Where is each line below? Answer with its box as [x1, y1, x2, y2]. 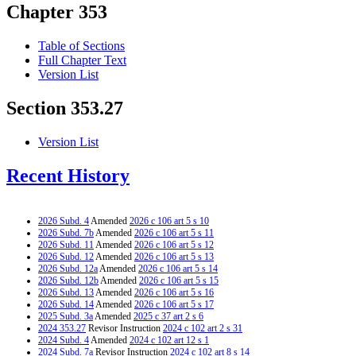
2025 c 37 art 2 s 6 [133, 310, 203, 322]
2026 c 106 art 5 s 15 [139, 274, 219, 286]
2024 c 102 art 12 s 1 [130, 334, 209, 346]
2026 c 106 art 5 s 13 [134, 250, 214, 262]
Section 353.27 [6, 98, 123, 119]
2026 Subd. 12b [38, 274, 99, 286]
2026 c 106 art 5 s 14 [138, 262, 218, 274]
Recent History [6, 165, 130, 187]
